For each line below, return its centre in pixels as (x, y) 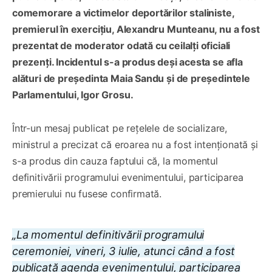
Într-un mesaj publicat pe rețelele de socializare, (120, 128)
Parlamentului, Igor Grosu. (73, 95)
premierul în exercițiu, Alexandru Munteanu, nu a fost (136, 29)
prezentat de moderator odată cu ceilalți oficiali (121, 46)
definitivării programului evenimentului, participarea (128, 178)
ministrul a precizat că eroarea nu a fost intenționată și (135, 145)
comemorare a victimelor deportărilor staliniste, (123, 13)
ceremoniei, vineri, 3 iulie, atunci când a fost (124, 251)
